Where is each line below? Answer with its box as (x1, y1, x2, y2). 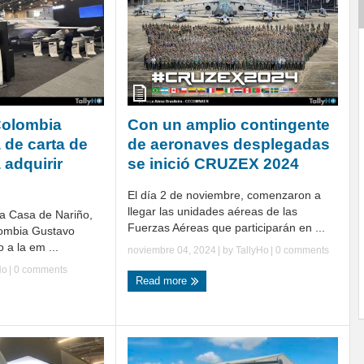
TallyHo (236, 244, 269, 256)
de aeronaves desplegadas (128, 135, 330, 153)
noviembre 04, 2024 (128, 244, 216, 256)
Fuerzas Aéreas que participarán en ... (128, 220, 325, 234)
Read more (136, 274, 190, 287)
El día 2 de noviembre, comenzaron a (128, 188, 321, 201)
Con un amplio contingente (128, 115, 330, 133)
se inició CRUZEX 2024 (128, 154, 299, 172)
